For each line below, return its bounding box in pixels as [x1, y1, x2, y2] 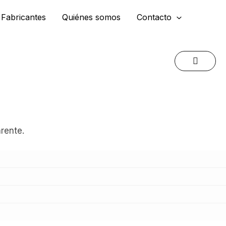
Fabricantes [1, 12, 46, 23]
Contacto [137, 12, 172, 23]
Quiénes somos [62, 12, 121, 23]
